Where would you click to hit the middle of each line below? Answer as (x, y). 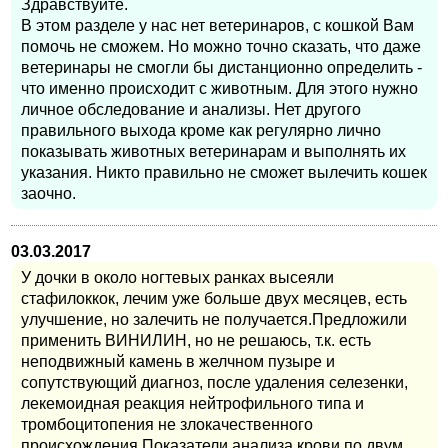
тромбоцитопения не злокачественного (167, 425)
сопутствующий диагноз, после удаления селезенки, (214, 383)
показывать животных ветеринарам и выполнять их (213, 152)
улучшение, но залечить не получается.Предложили (214, 320)
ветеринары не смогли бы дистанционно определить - (221, 68)
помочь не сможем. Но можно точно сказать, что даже (221, 47)
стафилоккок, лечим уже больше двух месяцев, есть (214, 299)
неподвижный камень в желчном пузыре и (178, 362)
